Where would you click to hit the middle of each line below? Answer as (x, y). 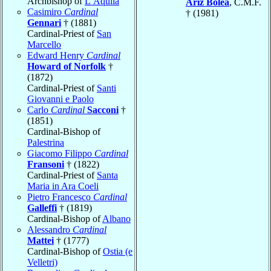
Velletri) (42, 262)
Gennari (44, 22)
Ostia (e (118, 251)
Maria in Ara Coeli (63, 186)
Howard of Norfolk (67, 66)
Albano (116, 218)
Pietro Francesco (60, 197)
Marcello (44, 44)
